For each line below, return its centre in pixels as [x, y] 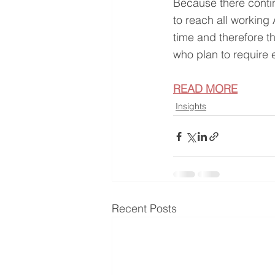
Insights [191, 106]
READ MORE [205, 89]
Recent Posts [144, 208]
